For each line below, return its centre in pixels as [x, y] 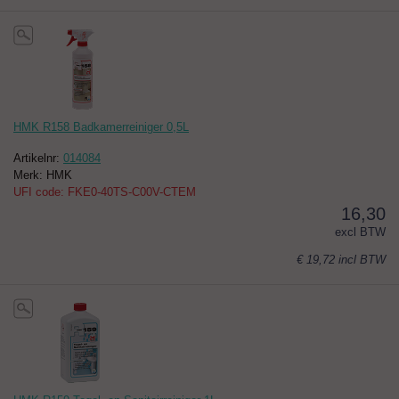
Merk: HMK [43, 175]
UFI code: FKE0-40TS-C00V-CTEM [105, 192]
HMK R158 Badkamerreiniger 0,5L [101, 127]
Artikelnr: [38, 159]
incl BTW [362, 260]
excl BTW [360, 232]
